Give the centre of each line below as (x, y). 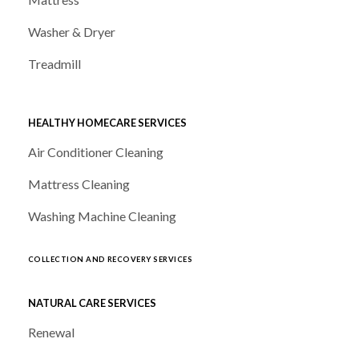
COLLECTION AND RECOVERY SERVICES (110, 259)
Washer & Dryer (72, 32)
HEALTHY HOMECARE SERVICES (107, 122)
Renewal (51, 333)
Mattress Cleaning (79, 184)
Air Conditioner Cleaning (96, 152)
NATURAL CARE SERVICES (92, 303)
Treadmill (54, 64)
